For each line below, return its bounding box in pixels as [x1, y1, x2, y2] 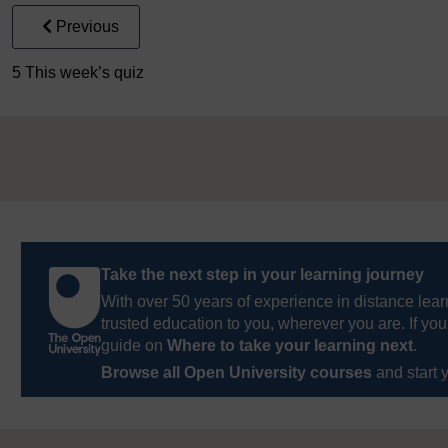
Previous [56, 18, 119, 36]
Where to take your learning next [167, 337, 413, 355]
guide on [101, 337, 167, 355]
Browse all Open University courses [101, 364, 372, 382]
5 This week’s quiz [12, 64, 144, 82]
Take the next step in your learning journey [101, 266, 424, 284]
